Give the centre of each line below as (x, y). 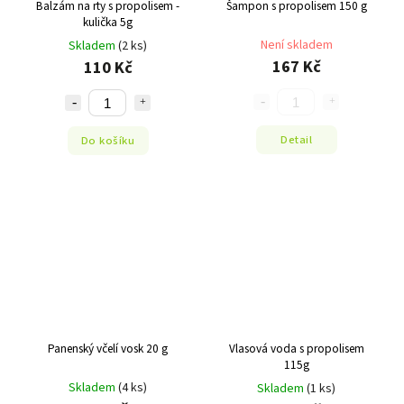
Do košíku (108, 140)
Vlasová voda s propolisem (296, 348)
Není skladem (296, 46)
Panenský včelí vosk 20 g (108, 348)
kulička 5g (108, 23)
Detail (296, 139)
